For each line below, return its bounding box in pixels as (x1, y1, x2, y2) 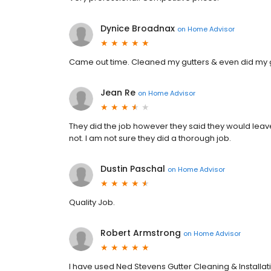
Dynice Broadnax (100, 22, 175, 35)
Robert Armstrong (100, 227, 181, 240)
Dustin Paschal (100, 163, 165, 175)
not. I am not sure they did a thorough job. (69, 132, 231, 145)
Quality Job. (69, 197, 115, 209)
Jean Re (100, 87, 135, 99)
